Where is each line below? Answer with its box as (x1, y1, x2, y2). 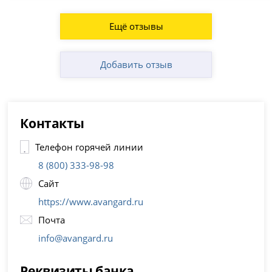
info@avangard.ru (38, 232, 114, 245)
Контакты (20, 114, 85, 132)
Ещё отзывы (109, 20, 163, 33)
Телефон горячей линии (35, 141, 144, 154)
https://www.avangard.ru (38, 195, 144, 208)
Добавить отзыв (100, 58, 172, 71)
